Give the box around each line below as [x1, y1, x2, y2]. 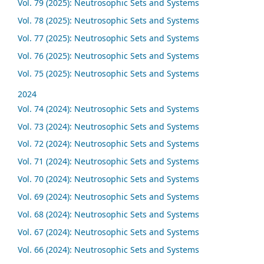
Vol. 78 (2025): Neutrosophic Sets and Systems [18, 14, 199, 26]
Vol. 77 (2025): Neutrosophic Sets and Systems [18, 32, 199, 44]
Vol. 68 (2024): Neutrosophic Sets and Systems [18, 209, 199, 220]
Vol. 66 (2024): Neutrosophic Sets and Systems [18, 244, 199, 256]
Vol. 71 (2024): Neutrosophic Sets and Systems [18, 156, 199, 167]
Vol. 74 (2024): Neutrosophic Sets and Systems [18, 103, 199, 114]
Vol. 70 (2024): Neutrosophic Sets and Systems [18, 173, 199, 185]
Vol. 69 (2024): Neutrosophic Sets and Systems [18, 191, 199, 203]
